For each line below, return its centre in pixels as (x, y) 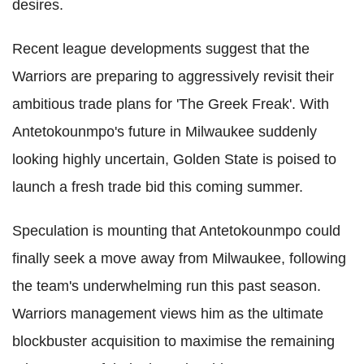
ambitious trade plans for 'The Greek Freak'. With (171, 104)
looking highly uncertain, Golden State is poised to (174, 159)
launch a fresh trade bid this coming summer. (158, 187)
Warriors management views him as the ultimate (168, 314)
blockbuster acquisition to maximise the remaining (173, 341)
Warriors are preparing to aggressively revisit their (173, 76)
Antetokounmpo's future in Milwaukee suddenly (165, 132)
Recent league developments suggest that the (161, 49)
